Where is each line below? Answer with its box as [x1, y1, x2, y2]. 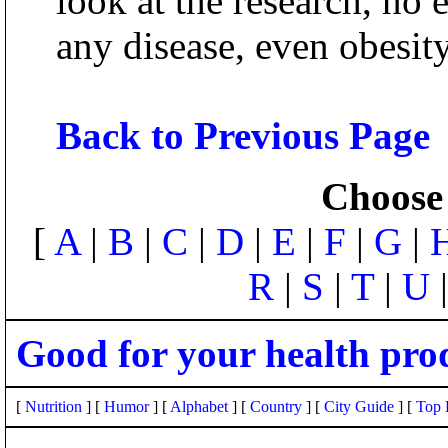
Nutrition [25, 398, 82, 415]
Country [250, 398, 302, 415]
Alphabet [170, 398, 228, 415]
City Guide [324, 398, 394, 415]
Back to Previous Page [56, 114, 430, 157]
